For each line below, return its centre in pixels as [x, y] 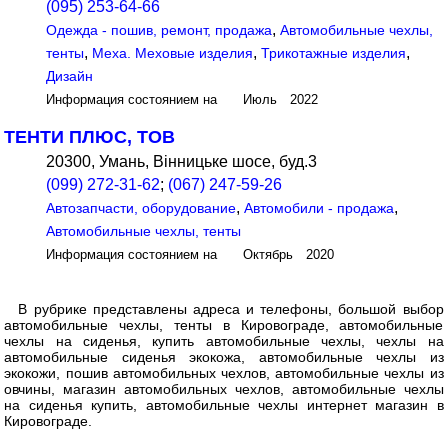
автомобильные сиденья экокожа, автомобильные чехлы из [224, 357]
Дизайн [70, 76]
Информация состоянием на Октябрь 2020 [190, 255]
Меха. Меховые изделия [173, 53]
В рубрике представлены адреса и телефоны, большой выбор [224, 309]
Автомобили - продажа [319, 208]
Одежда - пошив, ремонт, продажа [159, 30]
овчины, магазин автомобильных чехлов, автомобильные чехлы [224, 389]
